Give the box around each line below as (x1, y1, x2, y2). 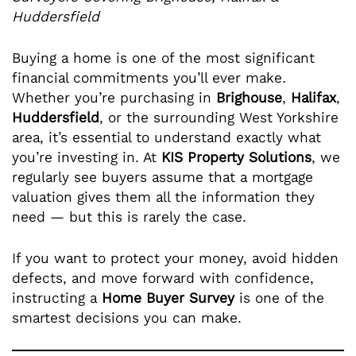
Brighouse (216, 88, 282, 106)
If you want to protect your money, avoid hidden (12, 249, 339, 267)
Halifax (291, 88, 336, 106)
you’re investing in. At (12, 148, 161, 166)
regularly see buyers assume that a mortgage (12, 168, 313, 186)
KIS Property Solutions (161, 148, 311, 166)
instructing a (12, 288, 102, 307)
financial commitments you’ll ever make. (12, 68, 286, 87)
